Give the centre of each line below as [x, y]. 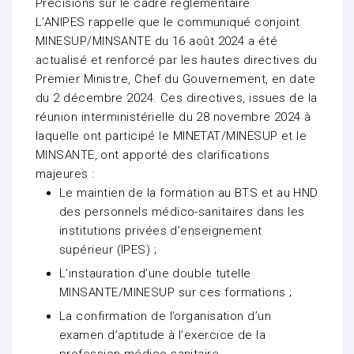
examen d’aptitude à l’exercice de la [163, 335]
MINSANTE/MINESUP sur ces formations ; [176, 293]
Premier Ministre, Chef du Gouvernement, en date [176, 79]
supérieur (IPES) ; [108, 250]
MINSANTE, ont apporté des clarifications [153, 155]
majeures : [65, 174]
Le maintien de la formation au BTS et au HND [189, 193]
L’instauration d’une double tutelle [155, 274]
